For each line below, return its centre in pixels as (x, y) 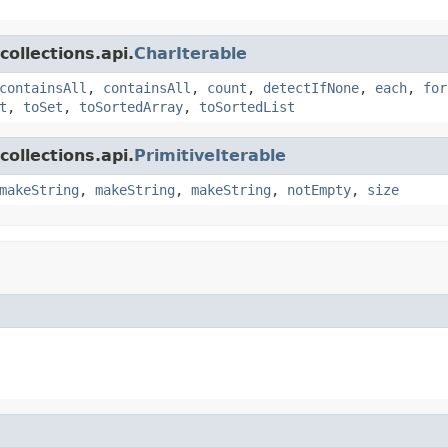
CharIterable (190, 53)
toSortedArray (131, 106)
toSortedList (247, 106)
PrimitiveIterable (210, 155)
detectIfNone (311, 87)
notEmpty (319, 189)
